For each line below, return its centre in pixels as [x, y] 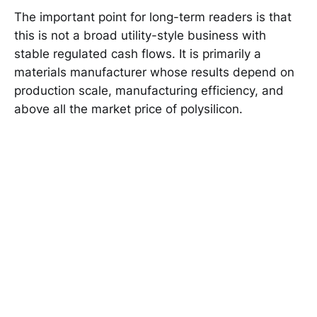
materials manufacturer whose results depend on [154, 73]
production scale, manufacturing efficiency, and [149, 91]
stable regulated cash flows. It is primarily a [138, 54]
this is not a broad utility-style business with [140, 36]
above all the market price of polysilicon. [128, 109]
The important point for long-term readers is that [153, 17]
